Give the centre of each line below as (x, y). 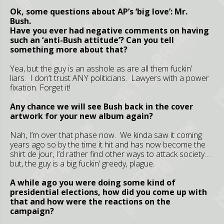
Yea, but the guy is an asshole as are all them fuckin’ (101, 68)
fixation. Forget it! (40, 87)
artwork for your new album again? (81, 116)
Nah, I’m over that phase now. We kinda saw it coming (106, 135)
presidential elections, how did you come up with (108, 192)
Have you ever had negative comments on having (109, 30)
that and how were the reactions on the (90, 201)
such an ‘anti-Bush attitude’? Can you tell (92, 40)
